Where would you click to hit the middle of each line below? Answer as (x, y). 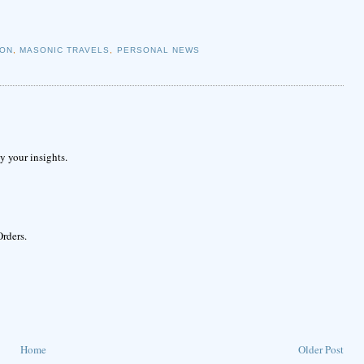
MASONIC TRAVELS (65, 50)
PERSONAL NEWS (158, 50)
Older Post (321, 350)
